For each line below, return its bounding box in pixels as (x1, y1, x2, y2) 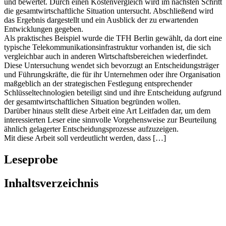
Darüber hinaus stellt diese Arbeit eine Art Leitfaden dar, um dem (4, 106, 210, 116)
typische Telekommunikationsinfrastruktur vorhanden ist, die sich (4, 43, 211, 52)
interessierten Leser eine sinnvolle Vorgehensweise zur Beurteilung (4, 116, 216, 125)
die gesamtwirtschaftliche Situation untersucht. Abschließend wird (4, 7, 213, 16)
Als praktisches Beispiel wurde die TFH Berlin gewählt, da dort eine (4, 34, 222, 43)
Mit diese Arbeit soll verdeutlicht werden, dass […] (4, 134, 166, 143)
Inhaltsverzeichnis (4, 177, 98, 190)
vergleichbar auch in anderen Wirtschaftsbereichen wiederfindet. (4, 52, 208, 61)
